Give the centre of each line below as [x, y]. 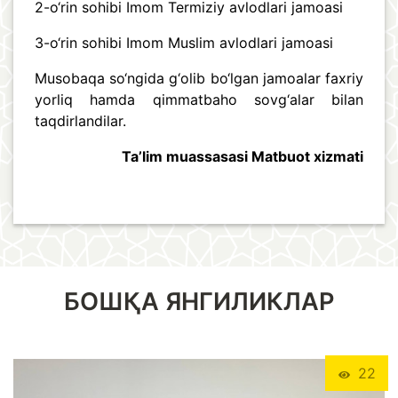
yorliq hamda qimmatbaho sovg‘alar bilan [199, 100]
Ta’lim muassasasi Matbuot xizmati [243, 157]
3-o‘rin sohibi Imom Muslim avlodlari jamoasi [184, 43]
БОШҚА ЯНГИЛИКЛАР [199, 302]
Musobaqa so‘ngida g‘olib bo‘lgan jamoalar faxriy [199, 79]
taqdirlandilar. [83, 121]
